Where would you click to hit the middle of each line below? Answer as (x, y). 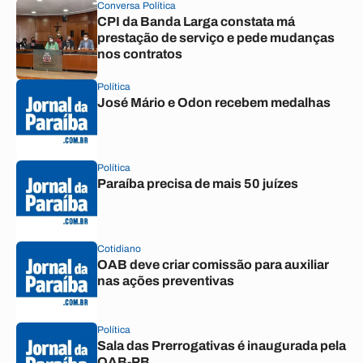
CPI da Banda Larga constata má (196, 21)
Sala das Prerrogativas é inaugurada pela (222, 346)
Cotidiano (119, 249)
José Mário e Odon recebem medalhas (214, 102)
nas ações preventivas (166, 281)
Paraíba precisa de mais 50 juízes (198, 184)
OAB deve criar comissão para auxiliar (213, 265)
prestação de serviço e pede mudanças (216, 38)
